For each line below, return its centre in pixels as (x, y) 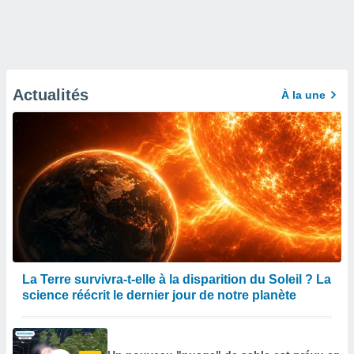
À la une (303, 95)
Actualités (51, 95)
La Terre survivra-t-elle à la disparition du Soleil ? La (177, 279)
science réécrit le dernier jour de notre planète (159, 295)
